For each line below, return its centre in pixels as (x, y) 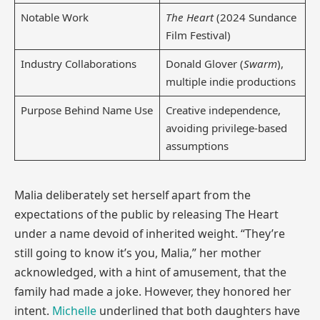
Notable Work (54, 17)
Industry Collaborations (78, 63)
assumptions (197, 145)
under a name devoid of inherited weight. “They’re (150, 233)
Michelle (74, 310)
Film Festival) (198, 35)
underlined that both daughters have (198, 310)
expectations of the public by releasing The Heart (146, 214)
